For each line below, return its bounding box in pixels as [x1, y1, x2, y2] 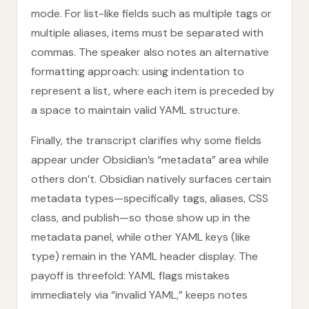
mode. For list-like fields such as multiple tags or [31, 6, 272, 21]
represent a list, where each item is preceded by [31, 83, 275, 98]
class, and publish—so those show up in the [31, 210, 250, 225]
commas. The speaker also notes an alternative [31, 45, 269, 59]
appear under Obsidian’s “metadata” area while [31, 152, 269, 167]
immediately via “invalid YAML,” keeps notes [31, 288, 248, 302]
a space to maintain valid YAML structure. [31, 103, 240, 117]
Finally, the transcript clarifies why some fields [31, 133, 261, 148]
